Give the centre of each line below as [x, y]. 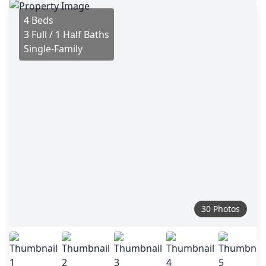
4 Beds [39, 20]
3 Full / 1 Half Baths [66, 34]
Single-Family [53, 49]
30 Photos [221, 209]
